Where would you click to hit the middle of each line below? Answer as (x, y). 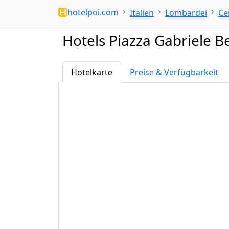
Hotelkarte (92, 72)
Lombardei (186, 13)
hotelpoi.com (93, 12)
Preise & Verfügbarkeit (174, 72)
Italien (142, 13)
